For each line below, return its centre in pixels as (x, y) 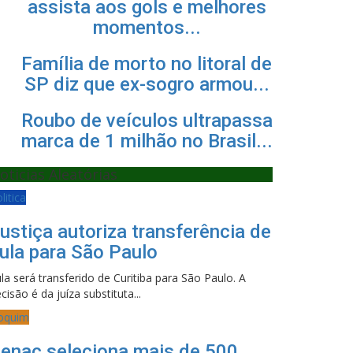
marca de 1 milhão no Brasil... (147, 141)
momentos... (147, 28)
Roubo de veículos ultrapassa (147, 121)
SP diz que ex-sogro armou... (147, 84)
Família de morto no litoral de (147, 64)
